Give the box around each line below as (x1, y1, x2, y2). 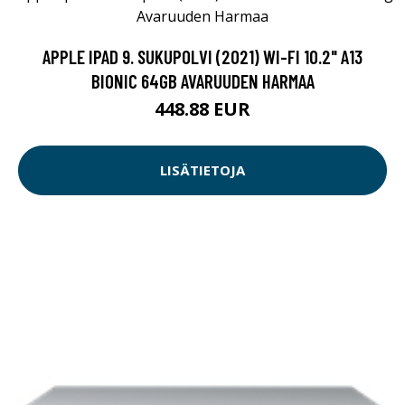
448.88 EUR (155, 96, 250, 121)
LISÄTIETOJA (160, 161, 245, 180)
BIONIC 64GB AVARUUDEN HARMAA (90, 69, 315, 92)
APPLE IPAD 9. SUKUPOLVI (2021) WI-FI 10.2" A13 (42, 44, 363, 68)
